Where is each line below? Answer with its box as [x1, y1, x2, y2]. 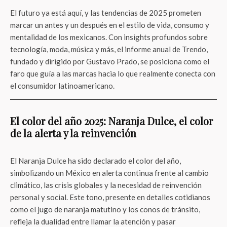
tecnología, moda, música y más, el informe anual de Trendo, [10, 45, 208, 54]
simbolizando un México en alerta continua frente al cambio [10, 168, 209, 177]
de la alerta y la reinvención [10, 126, 136, 140]
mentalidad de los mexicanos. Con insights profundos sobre [10, 32, 208, 42]
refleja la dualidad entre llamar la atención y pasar [10, 217, 176, 226]
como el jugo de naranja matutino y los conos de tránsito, [10, 205, 200, 214]
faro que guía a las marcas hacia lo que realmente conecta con [10, 69, 215, 78]
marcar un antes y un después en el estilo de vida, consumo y [10, 20, 209, 29]
